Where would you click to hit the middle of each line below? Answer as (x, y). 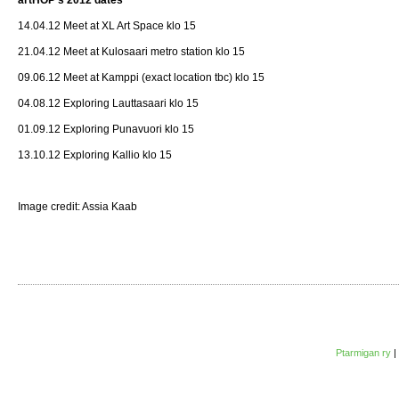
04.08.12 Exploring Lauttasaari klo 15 (108, 103)
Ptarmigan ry (363, 352)
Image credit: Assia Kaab (77, 206)
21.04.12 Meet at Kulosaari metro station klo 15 (131, 51)
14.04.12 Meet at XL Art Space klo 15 (107, 25)
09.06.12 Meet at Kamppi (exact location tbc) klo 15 (141, 77)
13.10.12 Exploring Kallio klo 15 (95, 155)
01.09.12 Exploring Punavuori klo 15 (106, 129)
